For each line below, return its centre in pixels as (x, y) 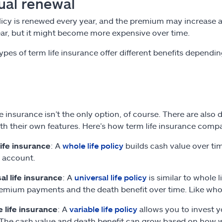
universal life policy (110, 177)
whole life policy (93, 145)
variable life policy (103, 209)
